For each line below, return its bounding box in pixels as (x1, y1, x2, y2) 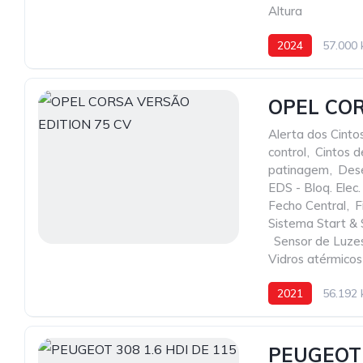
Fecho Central (268, 198, 346, 213)
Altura (268, 3, 302, 19)
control (268, 144, 306, 160)
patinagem (268, 162, 329, 177)
